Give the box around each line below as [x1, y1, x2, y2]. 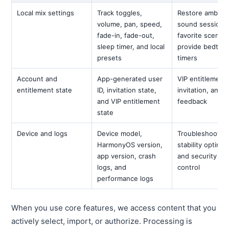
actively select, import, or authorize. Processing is [11, 216, 193, 226]
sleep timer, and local [97, 42, 165, 51]
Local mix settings [17, 9, 75, 17]
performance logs [97, 174, 154, 182]
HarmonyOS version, [97, 141, 163, 149]
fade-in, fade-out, [97, 31, 155, 39]
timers [177, 54, 198, 62]
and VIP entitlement [97, 97, 161, 105]
